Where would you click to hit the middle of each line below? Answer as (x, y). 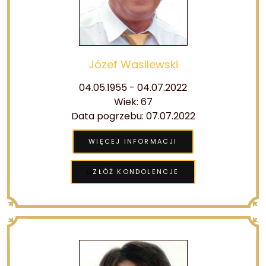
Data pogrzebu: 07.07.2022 (133, 116)
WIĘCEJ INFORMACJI (133, 141)
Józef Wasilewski (133, 64)
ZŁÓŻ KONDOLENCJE (136, 172)
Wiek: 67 (133, 102)
